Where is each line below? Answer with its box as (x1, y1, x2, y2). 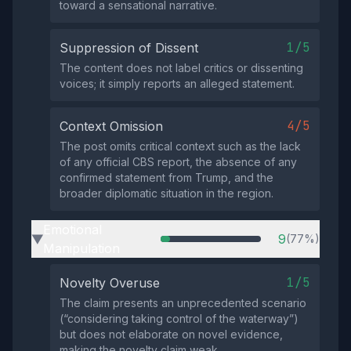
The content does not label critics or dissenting (60, 61, 303, 74)
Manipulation (43, 241, 120, 256)
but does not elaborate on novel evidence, (60, 327, 283, 341)
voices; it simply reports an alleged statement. (60, 77, 295, 90)
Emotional (43, 222, 102, 237)
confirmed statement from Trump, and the (60, 171, 273, 184)
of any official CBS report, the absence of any (60, 155, 297, 168)
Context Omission (60, 118, 163, 134)
